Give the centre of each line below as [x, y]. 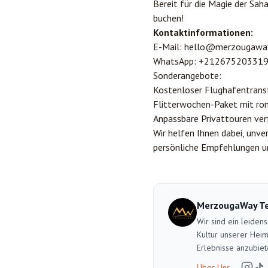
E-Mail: [169, 47]
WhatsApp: [176, 61]
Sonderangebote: [187, 75]
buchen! [168, 18]
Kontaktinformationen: [203, 32]
